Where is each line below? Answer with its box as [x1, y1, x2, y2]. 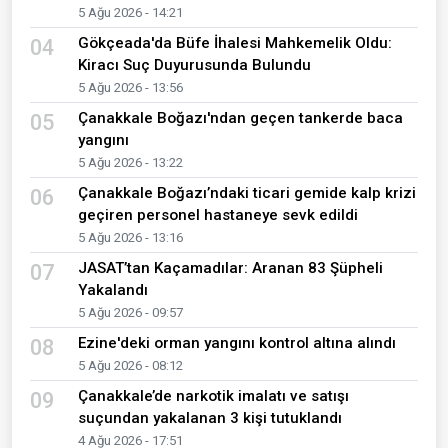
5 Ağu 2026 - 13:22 [78, 155, 183, 171]
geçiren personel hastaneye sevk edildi [78, 206, 358, 225]
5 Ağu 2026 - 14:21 [78, 5, 183, 21]
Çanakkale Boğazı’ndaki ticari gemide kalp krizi [78, 184, 416, 203]
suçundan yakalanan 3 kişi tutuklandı [78, 409, 342, 428]
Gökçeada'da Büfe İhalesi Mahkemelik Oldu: [78, 34, 392, 53]
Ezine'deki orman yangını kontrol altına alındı [78, 334, 408, 353]
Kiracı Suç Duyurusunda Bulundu [78, 56, 311, 75]
